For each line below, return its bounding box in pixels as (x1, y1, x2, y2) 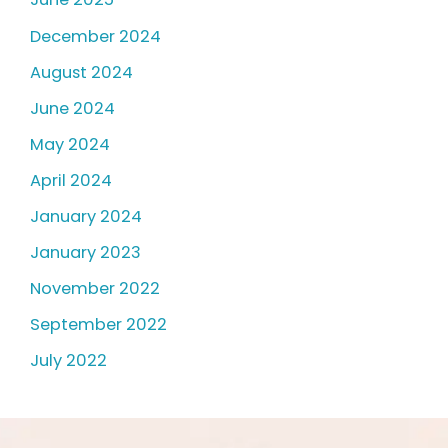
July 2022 (30, 349, 107, 373)
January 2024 (30, 205, 142, 228)
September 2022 (30, 313, 167, 337)
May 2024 (30, 132, 110, 156)
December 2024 (30, 24, 161, 48)
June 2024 (30, 96, 115, 120)
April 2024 (30, 168, 112, 192)
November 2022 (30, 277, 160, 301)
